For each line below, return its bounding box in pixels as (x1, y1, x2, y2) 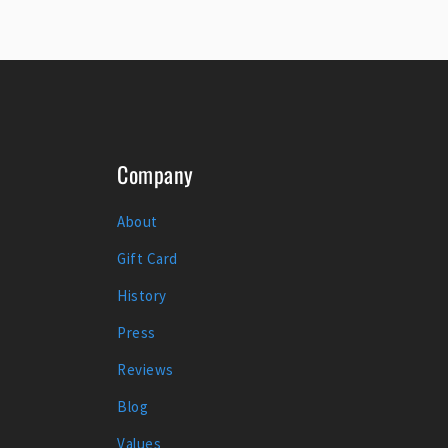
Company (117, 158, 194, 191)
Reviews (117, 360, 174, 380)
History (117, 286, 167, 306)
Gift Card (117, 249, 178, 269)
